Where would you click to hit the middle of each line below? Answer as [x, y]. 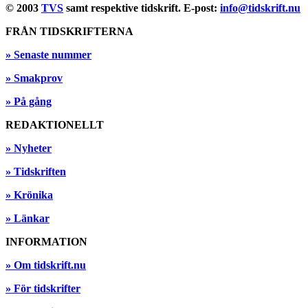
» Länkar [27, 218]
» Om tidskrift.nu [46, 265]
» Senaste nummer [48, 54]
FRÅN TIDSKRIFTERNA [69, 31]
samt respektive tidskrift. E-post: [142, 8]
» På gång [29, 101]
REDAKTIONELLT [55, 124]
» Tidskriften [36, 171]
